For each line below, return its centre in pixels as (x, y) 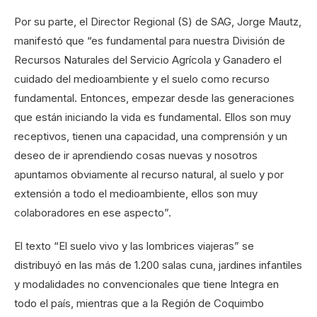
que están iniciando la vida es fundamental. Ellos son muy (152, 117)
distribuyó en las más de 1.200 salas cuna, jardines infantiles (158, 265)
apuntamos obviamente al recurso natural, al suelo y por (149, 174)
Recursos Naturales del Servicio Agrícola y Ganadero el (148, 59)
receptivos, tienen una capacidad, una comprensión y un (151, 136)
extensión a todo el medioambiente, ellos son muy (136, 193)
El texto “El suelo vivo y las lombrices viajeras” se (134, 246)
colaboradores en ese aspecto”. (93, 212)
